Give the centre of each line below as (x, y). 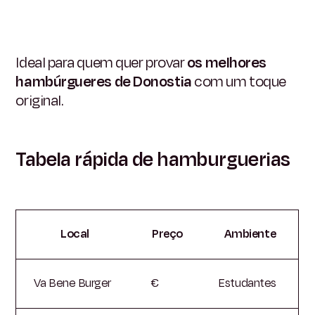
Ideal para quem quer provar (101, 62)
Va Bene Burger (73, 283)
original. (39, 100)
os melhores (226, 62)
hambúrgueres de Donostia (104, 81)
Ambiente (250, 234)
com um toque (239, 81)
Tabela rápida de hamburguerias (153, 159)
